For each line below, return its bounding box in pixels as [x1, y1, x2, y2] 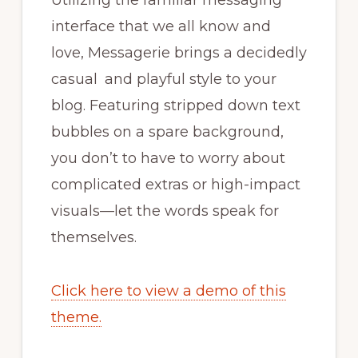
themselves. [50, 229, 137, 247]
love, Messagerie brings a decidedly [50, 44, 307, 62]
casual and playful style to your [50, 70, 276, 89]
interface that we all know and [50, 18, 271, 36]
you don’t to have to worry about [50, 149, 285, 168]
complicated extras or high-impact [50, 176, 300, 194]
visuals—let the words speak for [50, 202, 279, 221]
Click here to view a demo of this [50, 282, 286, 300]
